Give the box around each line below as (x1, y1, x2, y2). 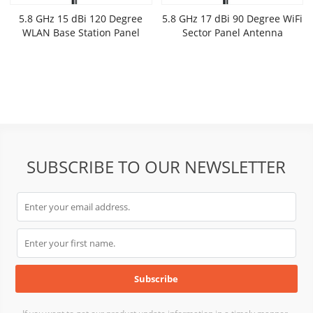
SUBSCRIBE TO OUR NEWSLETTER (27, 155, 286, 178)
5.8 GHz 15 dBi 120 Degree (19, 11, 143, 25)
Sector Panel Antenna (182, 25, 283, 39)
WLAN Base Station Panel (22, 25, 140, 39)
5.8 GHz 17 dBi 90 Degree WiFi (162, 11, 303, 25)
